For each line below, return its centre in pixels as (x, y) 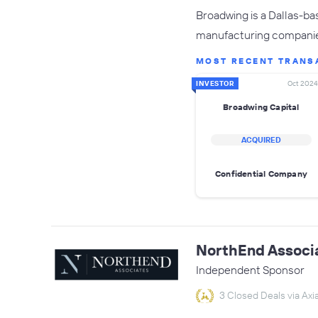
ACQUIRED (261, 140)
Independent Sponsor (250, 270)
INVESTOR (215, 83)
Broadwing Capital (261, 106)
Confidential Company (261, 173)
